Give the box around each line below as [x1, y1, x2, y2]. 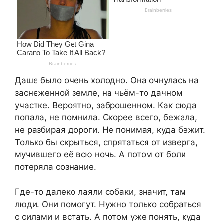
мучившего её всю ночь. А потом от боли [15, 149, 186, 160]
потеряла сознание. [15, 162, 96, 172]
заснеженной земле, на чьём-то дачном [15, 88, 183, 98]
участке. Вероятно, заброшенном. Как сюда [15, 100, 197, 110]
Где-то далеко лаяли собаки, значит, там [15, 186, 186, 197]
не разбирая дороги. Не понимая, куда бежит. [15, 125, 205, 135]
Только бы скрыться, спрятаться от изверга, [15, 137, 198, 147]
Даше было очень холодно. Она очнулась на [15, 75, 199, 86]
